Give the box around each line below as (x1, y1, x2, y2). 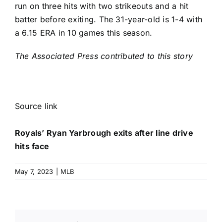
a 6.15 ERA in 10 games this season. (15, 27, 153, 38)
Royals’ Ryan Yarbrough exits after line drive (15, 127, 193, 138)
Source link (15, 101, 58, 111)
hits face (15, 141, 50, 151)
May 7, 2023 (15, 167, 54, 175)
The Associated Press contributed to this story (15, 51, 193, 61)
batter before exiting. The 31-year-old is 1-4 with (15, 14, 202, 24)
